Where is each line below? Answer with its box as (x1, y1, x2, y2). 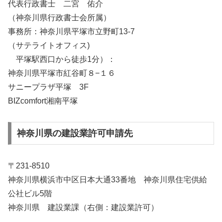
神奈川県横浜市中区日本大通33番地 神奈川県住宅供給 (8, 175, 207, 184)
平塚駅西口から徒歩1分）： (8, 55, 115, 63)
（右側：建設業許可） (79, 203, 159, 212)
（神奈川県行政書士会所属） (8, 13, 111, 22)
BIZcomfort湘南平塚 (8, 96, 86, 105)
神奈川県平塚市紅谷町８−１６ (8, 68, 115, 77)
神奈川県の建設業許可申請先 (16, 128, 133, 139)
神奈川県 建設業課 (8, 203, 79, 212)
